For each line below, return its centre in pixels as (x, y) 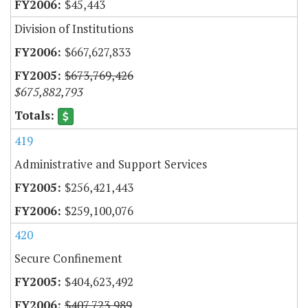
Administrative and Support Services (111, 164)
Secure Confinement (68, 258)
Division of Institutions (74, 29)
